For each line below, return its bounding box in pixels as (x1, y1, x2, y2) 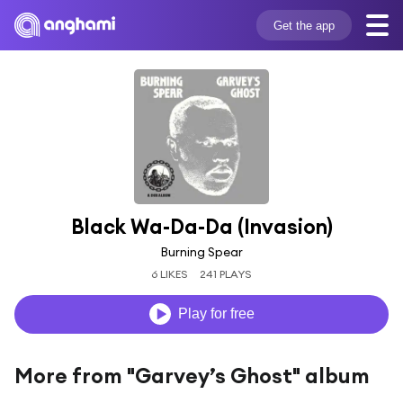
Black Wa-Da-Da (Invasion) (70, 213, 333, 239)
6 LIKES (151, 266, 189, 281)
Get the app (273, 18, 335, 32)
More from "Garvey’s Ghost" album (14, 362, 370, 389)
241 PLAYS (199, 266, 252, 281)
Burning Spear (160, 243, 243, 260)
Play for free (177, 306, 255, 322)
